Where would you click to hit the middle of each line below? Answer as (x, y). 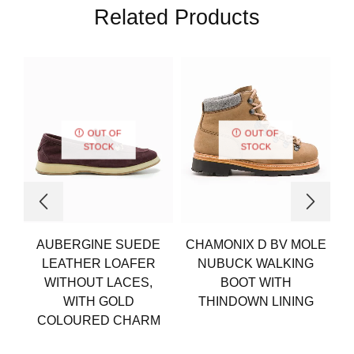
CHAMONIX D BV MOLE (256, 244)
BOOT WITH (256, 282)
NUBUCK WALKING (256, 263)
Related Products (177, 17)
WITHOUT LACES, (98, 282)
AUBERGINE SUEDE (98, 244)
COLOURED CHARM (98, 320)
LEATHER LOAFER (98, 263)
